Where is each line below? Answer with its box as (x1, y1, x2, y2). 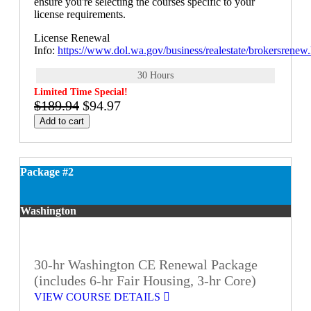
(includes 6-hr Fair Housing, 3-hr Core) (34, 273, 256, 288)
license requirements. (34, 8, 128, 21)
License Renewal (34, 32, 110, 44)
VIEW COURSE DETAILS (34, 291, 163, 303)
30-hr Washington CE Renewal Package (34, 257, 258, 272)
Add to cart (40, 116, 84, 127)
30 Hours (137, 70, 174, 81)
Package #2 (20, 166, 74, 178)
